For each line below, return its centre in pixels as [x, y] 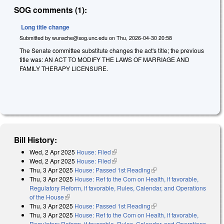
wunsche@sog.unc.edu [80, 37]
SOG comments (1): [51, 9]
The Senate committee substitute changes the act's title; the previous [112, 50]
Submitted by [36, 37]
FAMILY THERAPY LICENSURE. [64, 68]
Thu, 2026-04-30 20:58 [144, 37]
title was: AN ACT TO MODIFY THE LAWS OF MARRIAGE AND [104, 59]
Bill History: [36, 139]
